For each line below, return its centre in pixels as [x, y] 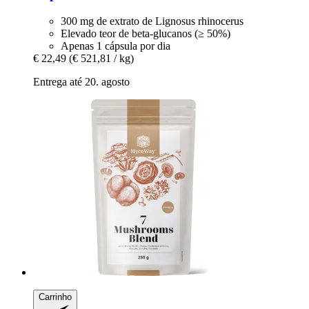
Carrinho [55, 297]
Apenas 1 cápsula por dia [116, 46]
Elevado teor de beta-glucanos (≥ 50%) [146, 34]
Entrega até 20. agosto [81, 82]
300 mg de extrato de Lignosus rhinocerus [152, 21]
